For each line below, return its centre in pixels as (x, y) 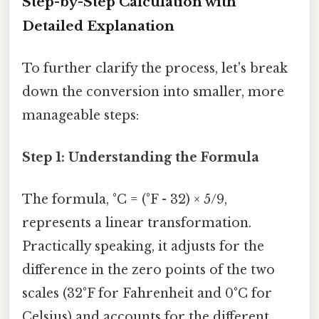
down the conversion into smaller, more (153, 91)
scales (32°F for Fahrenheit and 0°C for (147, 294)
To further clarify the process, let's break (155, 68)
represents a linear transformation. (137, 223)
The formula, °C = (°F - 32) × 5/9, (125, 200)
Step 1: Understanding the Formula (141, 158)
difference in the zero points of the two (148, 270)
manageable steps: (80, 115)
